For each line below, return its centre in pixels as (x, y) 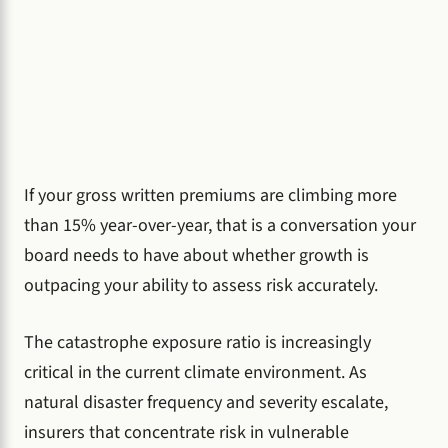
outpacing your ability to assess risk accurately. (201, 286)
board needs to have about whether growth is (196, 256)
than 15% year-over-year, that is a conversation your (220, 226)
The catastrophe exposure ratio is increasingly (197, 343)
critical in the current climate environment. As (195, 373)
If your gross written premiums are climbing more (210, 196)
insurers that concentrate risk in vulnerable (186, 433)
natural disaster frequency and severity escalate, (206, 403)
